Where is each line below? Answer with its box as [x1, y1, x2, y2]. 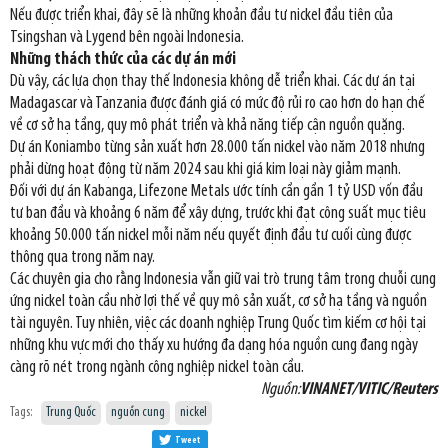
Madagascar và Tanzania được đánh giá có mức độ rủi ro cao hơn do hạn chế [10, 94, 425, 112]
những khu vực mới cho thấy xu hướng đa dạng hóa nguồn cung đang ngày [10, 336, 418, 354]
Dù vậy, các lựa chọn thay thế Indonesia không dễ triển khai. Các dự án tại [10, 72, 415, 90]
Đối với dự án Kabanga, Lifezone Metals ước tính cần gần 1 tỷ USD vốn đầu [10, 182, 423, 200]
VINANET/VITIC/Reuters [300, 380, 438, 398]
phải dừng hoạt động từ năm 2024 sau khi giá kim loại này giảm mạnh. [10, 160, 401, 178]
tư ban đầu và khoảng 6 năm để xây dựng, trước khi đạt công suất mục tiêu [10, 204, 426, 222]
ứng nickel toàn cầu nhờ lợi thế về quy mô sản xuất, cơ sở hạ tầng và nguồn [10, 292, 427, 310]
